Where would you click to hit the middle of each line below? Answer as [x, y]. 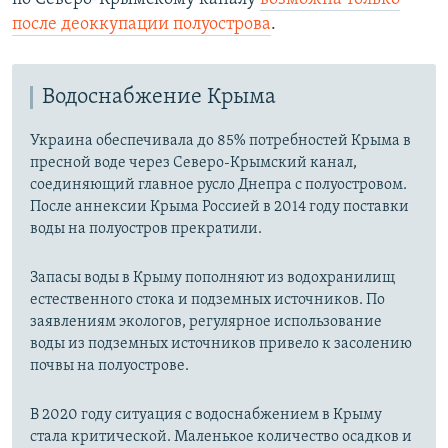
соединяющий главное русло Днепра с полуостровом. [218, 184]
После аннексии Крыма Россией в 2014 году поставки [219, 206]
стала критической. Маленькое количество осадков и [221, 436]
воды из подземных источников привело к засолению [221, 343]
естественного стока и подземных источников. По [207, 299]
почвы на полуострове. [109, 365]
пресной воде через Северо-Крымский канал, [193, 162]
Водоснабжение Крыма [159, 97]
